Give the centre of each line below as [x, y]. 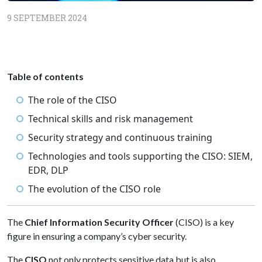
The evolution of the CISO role [94, 189]
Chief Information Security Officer [99, 222]
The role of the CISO [73, 100]
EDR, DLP [48, 170]
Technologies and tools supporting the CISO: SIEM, [140, 156]
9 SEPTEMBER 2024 [47, 18]
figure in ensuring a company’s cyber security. [97, 236]
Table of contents [45, 76]
